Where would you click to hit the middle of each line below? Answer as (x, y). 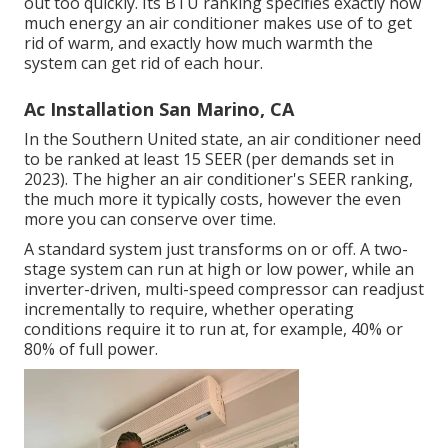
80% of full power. (91, 349)
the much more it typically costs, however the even (212, 199)
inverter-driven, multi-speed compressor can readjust (224, 289)
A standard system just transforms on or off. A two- (216, 249)
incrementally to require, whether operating (189, 309)
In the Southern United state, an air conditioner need (222, 139)
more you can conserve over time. (150, 219)
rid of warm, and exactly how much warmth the (198, 43)
